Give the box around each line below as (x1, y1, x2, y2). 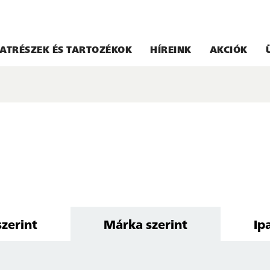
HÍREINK (150, 43, 192, 55)
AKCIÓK (209, 43, 248, 55)
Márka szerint (104, 215, 187, 232)
